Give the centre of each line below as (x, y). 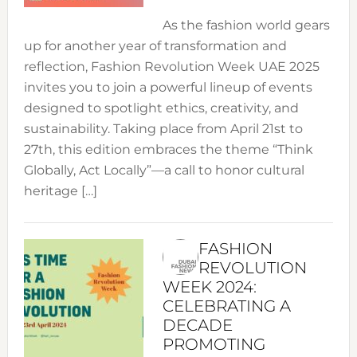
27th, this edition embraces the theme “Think (168, 150)
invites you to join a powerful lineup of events (168, 88)
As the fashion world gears (246, 25)
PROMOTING (214, 345)
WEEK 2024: (209, 287)
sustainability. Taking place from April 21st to (163, 129)
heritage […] (60, 191)
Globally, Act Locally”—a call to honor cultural (164, 171)
